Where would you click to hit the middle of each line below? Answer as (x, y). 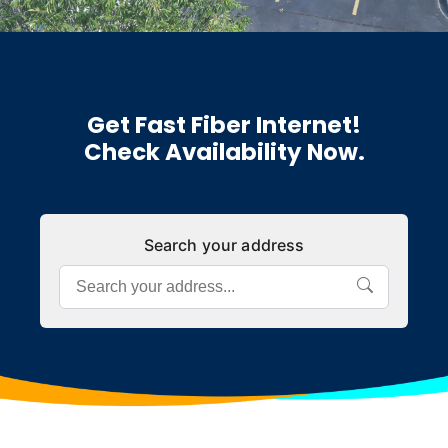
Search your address (224, 245)
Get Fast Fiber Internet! (224, 125)
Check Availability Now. (224, 152)
